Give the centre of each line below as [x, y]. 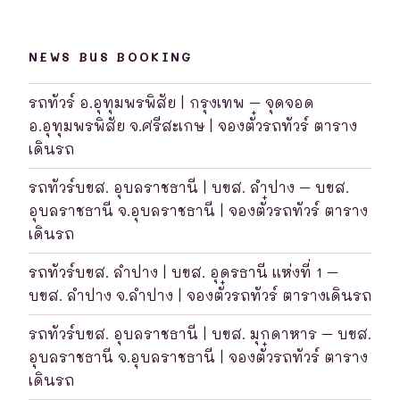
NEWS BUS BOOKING [111, 57]
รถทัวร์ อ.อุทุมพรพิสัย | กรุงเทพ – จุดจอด [171, 102]
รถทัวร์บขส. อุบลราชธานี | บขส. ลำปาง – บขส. [189, 187]
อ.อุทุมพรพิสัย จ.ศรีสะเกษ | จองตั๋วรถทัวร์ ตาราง [193, 125]
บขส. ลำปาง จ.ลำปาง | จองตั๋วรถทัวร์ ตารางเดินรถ [200, 295]
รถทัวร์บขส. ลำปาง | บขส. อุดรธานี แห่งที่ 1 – [183, 271]
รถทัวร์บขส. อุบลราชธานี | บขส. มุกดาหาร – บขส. [200, 333]
